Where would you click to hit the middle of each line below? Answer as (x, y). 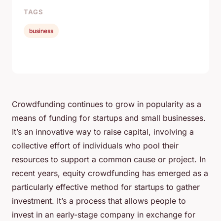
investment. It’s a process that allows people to (99, 201)
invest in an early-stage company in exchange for (104, 215)
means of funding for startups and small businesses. (109, 118)
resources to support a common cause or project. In (109, 160)
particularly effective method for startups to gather (106, 187)
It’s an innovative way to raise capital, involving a (103, 132)
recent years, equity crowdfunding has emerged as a (110, 173)
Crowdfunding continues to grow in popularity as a (107, 104)
